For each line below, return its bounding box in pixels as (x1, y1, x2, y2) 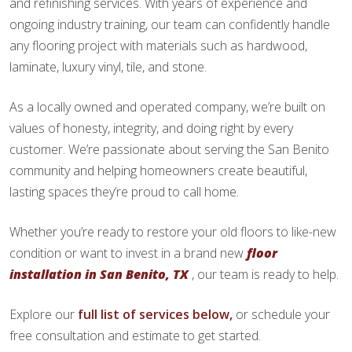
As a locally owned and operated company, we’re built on (9, 97, 325, 115)
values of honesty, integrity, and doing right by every (9, 119, 293, 137)
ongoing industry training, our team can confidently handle (9, 15, 330, 33)
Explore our (9, 305, 78, 323)
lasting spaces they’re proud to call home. (9, 182, 239, 200)
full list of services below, (78, 305, 236, 323)
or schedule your (236, 305, 330, 323)
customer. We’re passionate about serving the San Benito (9, 140, 329, 158)
